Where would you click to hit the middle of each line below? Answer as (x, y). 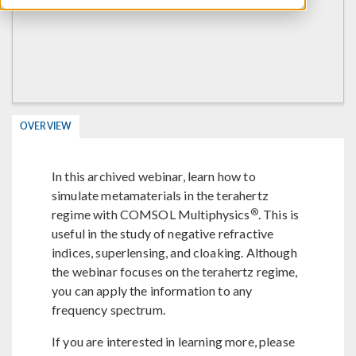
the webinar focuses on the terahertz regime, (175, 271)
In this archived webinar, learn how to (154, 176)
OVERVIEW (46, 126)
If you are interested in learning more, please (173, 341)
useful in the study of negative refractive (163, 233)
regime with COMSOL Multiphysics (151, 214)
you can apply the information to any (152, 290)
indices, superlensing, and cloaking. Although (174, 252)
